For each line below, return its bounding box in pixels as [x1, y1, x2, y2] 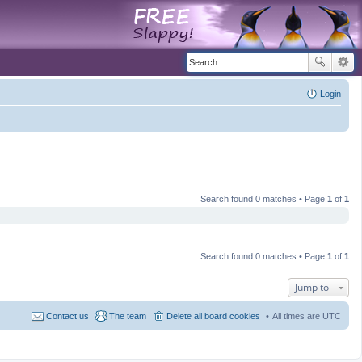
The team [109, 311, 146, 321]
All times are [272, 311, 322, 321]
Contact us [46, 311, 89, 321]
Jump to [295, 280, 329, 294]
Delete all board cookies [166, 311, 260, 321]
